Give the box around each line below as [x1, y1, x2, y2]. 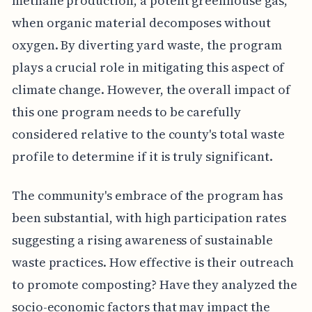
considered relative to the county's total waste [11, 125, 285, 143]
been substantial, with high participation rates [11, 208, 286, 226]
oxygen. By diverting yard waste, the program [11, 36, 282, 54]
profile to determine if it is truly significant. [11, 147, 273, 165]
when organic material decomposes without [11, 13, 271, 31]
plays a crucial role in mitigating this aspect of [11, 58, 285, 76]
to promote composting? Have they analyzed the [11, 275, 297, 293]
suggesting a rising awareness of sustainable [11, 231, 273, 249]
